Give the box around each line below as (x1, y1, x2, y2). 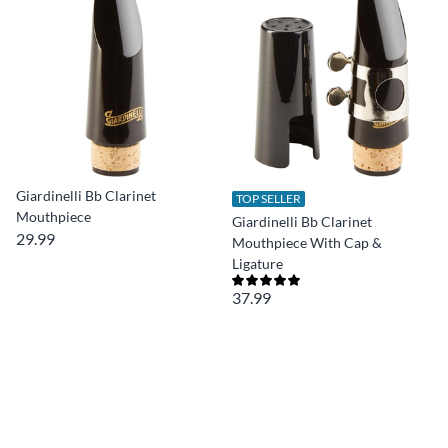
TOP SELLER (236, 191, 301, 206)
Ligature (232, 255, 283, 272)
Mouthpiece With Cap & (232, 234, 382, 251)
